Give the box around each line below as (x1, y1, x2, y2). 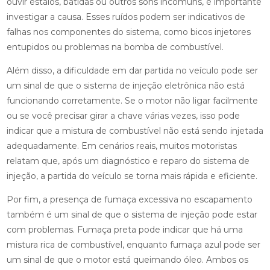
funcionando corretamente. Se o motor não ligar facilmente (6, 95, 258, 107)
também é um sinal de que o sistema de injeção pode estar (6, 209, 257, 221)
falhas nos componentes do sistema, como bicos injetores (6, 27, 251, 38)
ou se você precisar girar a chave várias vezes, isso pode (6, 110, 240, 122)
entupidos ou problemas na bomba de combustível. (6, 42, 224, 53)
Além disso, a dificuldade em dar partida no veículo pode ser (6, 65, 258, 77)
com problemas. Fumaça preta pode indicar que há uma (6, 224, 243, 236)
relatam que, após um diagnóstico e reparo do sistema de (6, 155, 250, 167)
